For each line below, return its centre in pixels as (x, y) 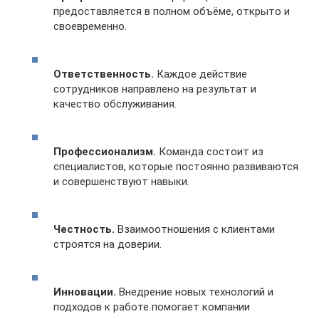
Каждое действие (200, 74)
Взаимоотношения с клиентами (195, 229)
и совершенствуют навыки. (121, 182)
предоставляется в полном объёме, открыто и (172, 11)
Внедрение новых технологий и (195, 292)
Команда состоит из (210, 152)
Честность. (84, 229)
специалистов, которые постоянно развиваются (176, 167)
